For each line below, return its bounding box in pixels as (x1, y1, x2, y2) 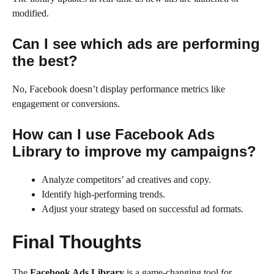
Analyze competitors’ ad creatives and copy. (42, 174, 211, 185)
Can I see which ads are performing (12, 35, 260, 52)
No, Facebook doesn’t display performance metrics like (12, 83, 225, 94)
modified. (12, 7, 49, 18)
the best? (12, 52, 78, 69)
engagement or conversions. (12, 98, 120, 109)
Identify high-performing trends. (42, 188, 165, 199)
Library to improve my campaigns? (12, 143, 256, 160)
